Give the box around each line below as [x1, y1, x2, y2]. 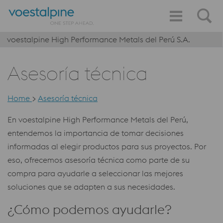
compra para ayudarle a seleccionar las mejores [7, 168, 183, 178]
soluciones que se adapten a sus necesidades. [7, 182, 175, 192]
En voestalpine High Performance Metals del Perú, [7, 114, 188, 124]
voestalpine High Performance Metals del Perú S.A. [7, 34, 190, 44]
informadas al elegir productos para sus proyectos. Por [7, 141, 206, 151]
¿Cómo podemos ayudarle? [7, 201, 172, 218]
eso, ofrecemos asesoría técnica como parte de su [7, 155, 190, 165]
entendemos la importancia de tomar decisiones [7, 128, 184, 138]
